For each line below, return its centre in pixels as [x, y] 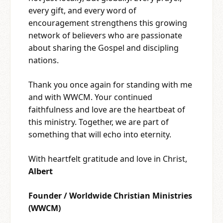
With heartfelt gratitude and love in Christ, [108, 159]
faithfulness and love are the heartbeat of [107, 109]
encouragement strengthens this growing [108, 23]
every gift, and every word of [82, 10]
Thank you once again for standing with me [110, 84]
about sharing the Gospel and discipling [104, 48]
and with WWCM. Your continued [90, 97]
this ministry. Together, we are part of [99, 122]
